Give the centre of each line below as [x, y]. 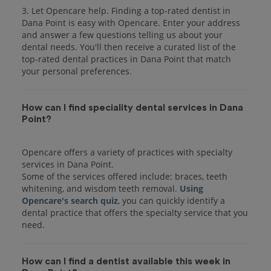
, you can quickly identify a [171, 200]
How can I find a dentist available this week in [126, 261]
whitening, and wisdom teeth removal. [101, 188]
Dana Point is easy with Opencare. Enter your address [131, 22]
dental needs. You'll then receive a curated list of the [129, 47]
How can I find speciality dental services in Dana [132, 107]
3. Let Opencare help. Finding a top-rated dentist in [126, 10]
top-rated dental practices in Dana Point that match [126, 59]
